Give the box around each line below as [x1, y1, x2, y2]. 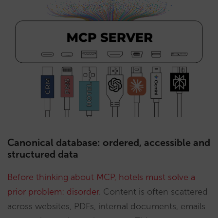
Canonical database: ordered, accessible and [7, 136, 210, 148]
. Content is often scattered [99, 186, 208, 197]
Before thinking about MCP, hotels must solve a [7, 171, 195, 182]
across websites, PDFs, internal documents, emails [7, 200, 205, 212]
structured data [7, 148, 78, 160]
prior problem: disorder [7, 186, 99, 197]
